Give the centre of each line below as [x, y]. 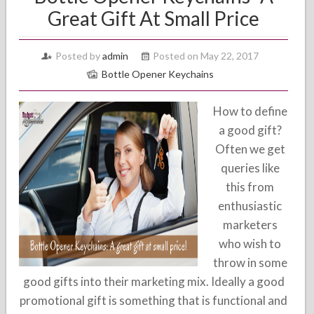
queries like [250, 168]
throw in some [250, 262]
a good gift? [250, 130]
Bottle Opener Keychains [158, 74]
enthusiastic [250, 206]
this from [250, 187]
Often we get [250, 149]
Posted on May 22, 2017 [206, 56]
